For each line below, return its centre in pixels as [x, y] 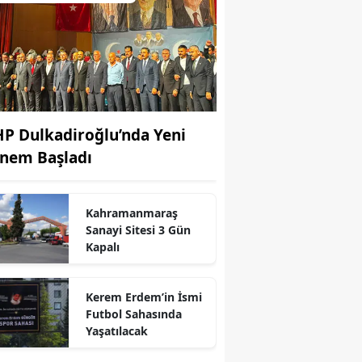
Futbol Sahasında [133, 314]
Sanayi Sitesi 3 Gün [138, 229]
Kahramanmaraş [131, 213]
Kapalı [102, 246]
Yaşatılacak [116, 330]
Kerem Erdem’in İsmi [143, 297]
